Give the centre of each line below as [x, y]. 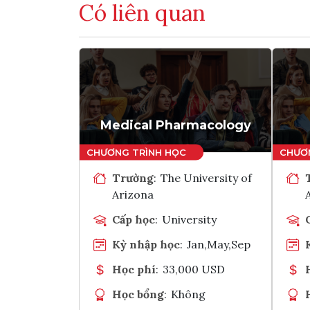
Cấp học [134, 219]
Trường [133, 177]
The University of [207, 177]
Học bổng [138, 294]
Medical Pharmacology [175, 125]
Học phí [134, 269]
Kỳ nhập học [146, 244]
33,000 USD [194, 269]
